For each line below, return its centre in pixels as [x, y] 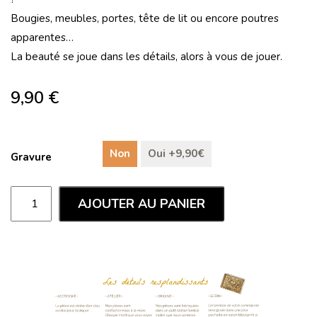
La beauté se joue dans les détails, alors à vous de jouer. [146, 57]
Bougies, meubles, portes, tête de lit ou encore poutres [145, 18]
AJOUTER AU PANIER [142, 203]
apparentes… [42, 38]
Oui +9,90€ [176, 154]
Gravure [31, 157]
